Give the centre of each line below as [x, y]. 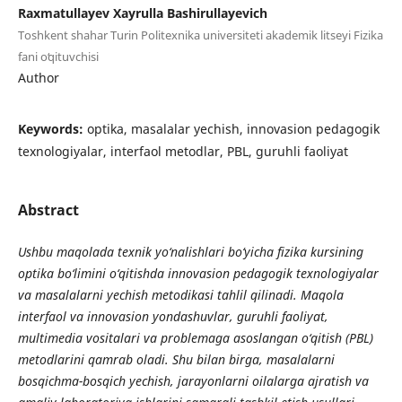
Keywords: [52, 128]
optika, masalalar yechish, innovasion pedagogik [233, 128]
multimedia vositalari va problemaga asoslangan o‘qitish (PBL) [195, 338]
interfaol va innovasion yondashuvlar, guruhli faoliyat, [173, 316]
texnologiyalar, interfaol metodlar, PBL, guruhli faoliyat [183, 151]
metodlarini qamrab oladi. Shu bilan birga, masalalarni [176, 359]
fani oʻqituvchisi [58, 56]
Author [38, 77]
